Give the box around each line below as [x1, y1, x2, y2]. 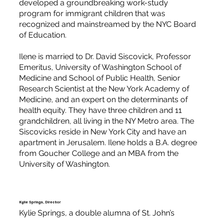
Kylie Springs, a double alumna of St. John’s [19, 208, 175, 218]
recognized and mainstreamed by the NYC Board [19, 20, 196, 29]
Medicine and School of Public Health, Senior [19, 73, 180, 83]
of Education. [19, 30, 66, 40]
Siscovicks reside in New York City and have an [19, 127, 186, 137]
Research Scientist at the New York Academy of [19, 84, 189, 94]
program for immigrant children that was [19, 9, 165, 19]
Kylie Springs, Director [19, 199, 61, 204]
